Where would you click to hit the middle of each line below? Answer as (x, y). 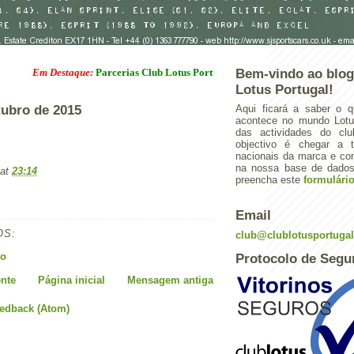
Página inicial (72, 280)
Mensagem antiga (170, 280)
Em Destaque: (37, 72)
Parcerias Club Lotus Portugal (137, 72)
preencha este (269, 180)
